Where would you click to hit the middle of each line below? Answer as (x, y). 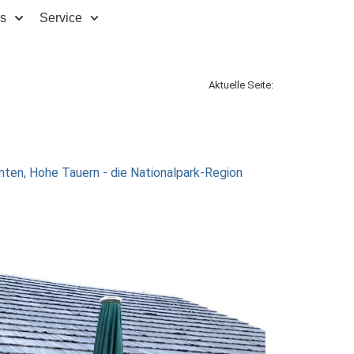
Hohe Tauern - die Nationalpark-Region (136, 173)
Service (60, 18)
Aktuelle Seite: (241, 85)
